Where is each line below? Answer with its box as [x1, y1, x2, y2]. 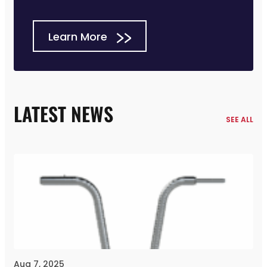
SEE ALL [226, 114, 253, 125]
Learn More [48, 29, 110, 44]
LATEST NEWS [14, 99, 113, 128]
